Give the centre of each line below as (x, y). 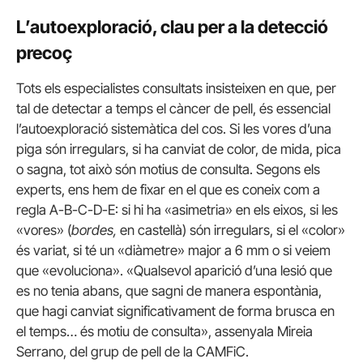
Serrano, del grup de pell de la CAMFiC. (132, 352)
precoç (44, 52)
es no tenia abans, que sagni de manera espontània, (169, 291)
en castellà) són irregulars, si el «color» (231, 231)
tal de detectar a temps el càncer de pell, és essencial (173, 109)
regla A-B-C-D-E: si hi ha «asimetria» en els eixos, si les (177, 210)
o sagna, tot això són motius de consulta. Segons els (168, 170)
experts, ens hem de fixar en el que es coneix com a (168, 190)
